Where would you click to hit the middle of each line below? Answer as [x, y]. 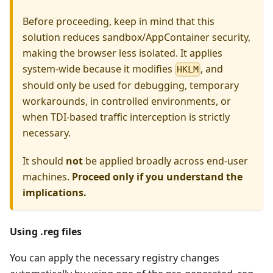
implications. [55, 193]
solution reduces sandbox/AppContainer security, [136, 37]
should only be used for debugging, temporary [131, 86]
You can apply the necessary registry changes [115, 258]
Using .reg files [46, 232]
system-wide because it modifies [99, 69]
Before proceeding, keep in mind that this [119, 21]
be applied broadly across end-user [165, 161]
